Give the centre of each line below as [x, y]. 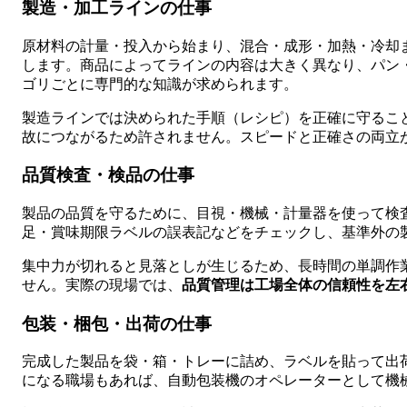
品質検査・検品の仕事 [108, 175]
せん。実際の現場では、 [102, 284]
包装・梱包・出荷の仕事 [117, 323]
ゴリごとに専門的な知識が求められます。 [160, 84]
